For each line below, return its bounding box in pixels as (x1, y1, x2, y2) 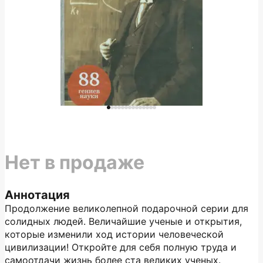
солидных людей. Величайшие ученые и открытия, (5, 215, 242, 227)
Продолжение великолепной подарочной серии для (5, 203, 248, 214)
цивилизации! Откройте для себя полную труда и (5, 241, 237, 253)
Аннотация (5, 188, 70, 202)
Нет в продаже (5, 151, 144, 174)
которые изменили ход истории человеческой (5, 228, 224, 240)
